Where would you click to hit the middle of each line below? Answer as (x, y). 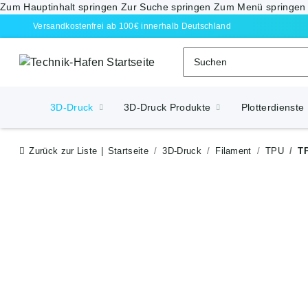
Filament (233, 151)
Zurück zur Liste (63, 151)
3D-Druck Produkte (167, 108)
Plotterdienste (273, 108)
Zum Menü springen (260, 7)
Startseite (128, 151)
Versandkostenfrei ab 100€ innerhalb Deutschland (132, 26)
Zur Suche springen (168, 7)
